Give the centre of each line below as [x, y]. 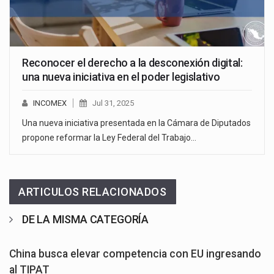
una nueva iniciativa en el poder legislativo [121, 76]
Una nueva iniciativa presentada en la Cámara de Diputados [136, 123]
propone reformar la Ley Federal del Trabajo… [109, 137]
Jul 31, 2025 [113, 103]
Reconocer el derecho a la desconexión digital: [132, 62]
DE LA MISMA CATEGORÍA [85, 219]
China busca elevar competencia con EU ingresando [135, 254]
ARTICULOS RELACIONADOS [93, 191]
